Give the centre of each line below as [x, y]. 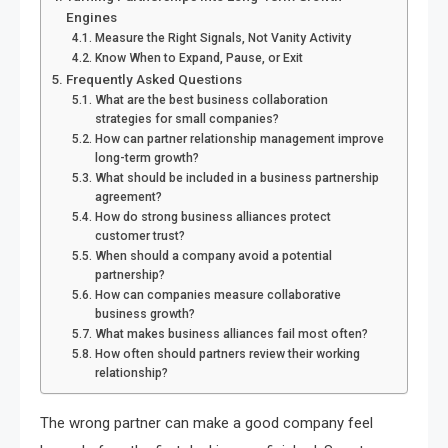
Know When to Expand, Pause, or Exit [198, 58]
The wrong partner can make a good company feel [206, 423]
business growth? [144, 314]
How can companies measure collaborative [217, 295]
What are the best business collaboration [211, 100]
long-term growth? [146, 158]
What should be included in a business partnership [236, 178]
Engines [91, 17]
